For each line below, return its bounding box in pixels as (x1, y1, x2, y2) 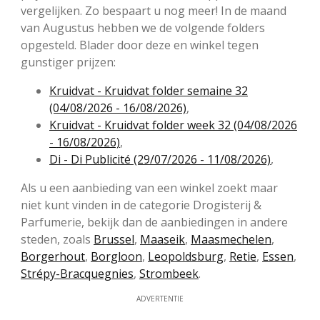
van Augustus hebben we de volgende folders (21, 20, 265, 36)
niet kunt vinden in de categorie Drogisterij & (21, 197, 261, 214)
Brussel (94, 231, 134, 248)
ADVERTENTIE (136, 294, 184, 304)
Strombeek (139, 266, 199, 282)
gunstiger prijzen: (21, 54, 116, 71)
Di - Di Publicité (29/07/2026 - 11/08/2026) (49, 151, 271, 168)
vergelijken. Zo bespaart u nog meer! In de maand (21, 3, 286, 19)
